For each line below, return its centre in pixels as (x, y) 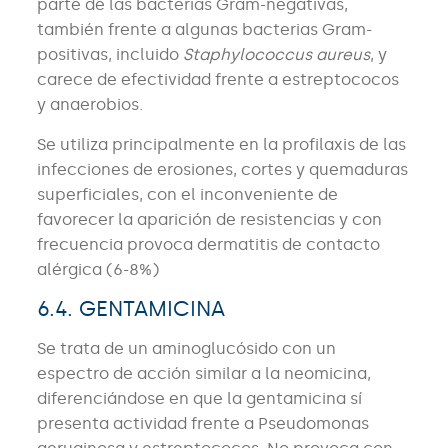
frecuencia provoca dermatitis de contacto (208, 245)
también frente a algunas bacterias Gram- (204, 30)
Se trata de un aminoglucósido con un (186, 349)
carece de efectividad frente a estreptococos (217, 80)
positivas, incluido (109, 55)
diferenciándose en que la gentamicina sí (199, 399)
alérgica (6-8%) (97, 270)
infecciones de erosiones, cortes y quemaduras (222, 170)
